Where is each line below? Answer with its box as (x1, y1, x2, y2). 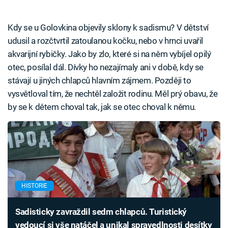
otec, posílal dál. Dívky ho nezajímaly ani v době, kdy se (8, 62, 204, 73)
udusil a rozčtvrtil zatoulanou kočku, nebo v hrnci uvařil (8, 36, 203, 46)
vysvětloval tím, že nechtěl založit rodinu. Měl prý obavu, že (8, 89, 218, 99)
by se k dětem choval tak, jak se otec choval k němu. (8, 102, 196, 112)
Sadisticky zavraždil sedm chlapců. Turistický (15, 207, 187, 217)
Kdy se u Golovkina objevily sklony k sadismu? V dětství (8, 22, 209, 33)
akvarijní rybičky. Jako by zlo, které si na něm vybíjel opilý (8, 49, 211, 60)
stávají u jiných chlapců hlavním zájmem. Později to (8, 75, 191, 86)
